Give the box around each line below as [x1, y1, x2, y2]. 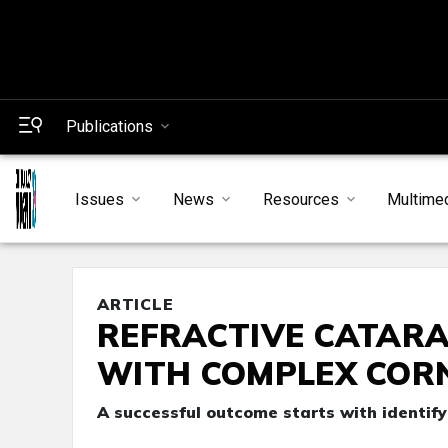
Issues [74, 189, 124, 209]
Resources [262, 189, 339, 209]
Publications [66, 117, 153, 136]
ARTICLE [97, 294, 174, 315]
